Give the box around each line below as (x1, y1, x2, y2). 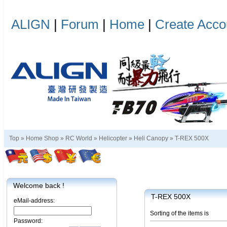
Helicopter (99, 135, 127, 142)
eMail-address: (14, 197, 55, 204)
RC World (65, 135, 92, 142)
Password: (14, 217, 43, 224)
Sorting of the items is (150, 210, 209, 217)
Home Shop (26, 135, 59, 142)
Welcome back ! (13, 181, 64, 190)
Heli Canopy (134, 135, 168, 142)
